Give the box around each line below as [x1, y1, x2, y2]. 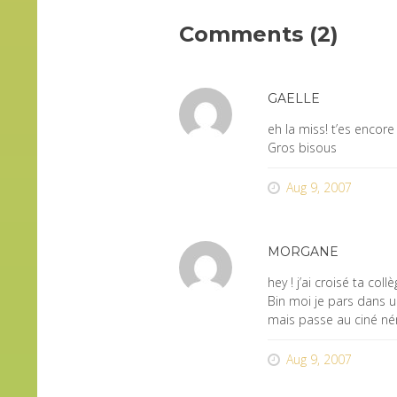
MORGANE [268, 244, 339, 260]
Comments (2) [179, 21, 339, 47]
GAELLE [268, 90, 320, 106]
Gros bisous [268, 139, 337, 156]
